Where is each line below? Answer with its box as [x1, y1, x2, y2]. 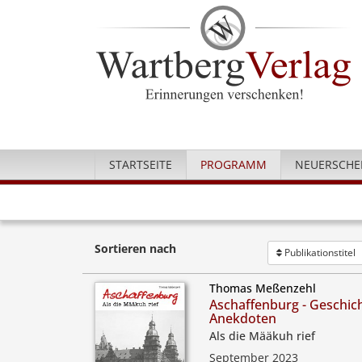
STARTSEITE [109, 157, 172, 172]
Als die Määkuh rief [209, 328, 316, 343]
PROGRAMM [200, 157, 267, 172]
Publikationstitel [281, 246, 356, 259]
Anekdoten [209, 309, 277, 327]
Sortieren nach [95, 241, 176, 256]
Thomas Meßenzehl [209, 280, 317, 296]
